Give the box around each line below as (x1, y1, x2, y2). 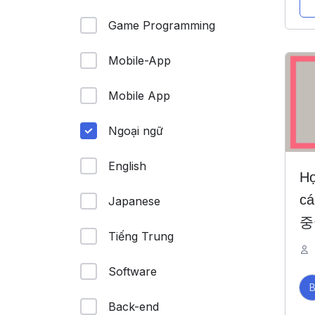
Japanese (108, 194, 160, 208)
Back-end (108, 300, 159, 314)
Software (108, 264, 157, 278)
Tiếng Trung (108, 229, 174, 243)
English (108, 159, 146, 173)
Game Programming (108, 18, 215, 32)
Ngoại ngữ (108, 124, 163, 138)
